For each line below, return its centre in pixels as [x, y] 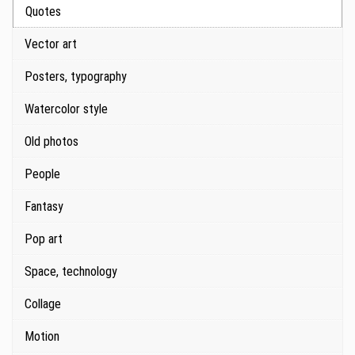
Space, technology [71, 272]
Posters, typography [76, 77]
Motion [42, 337]
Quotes [43, 12]
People [42, 174]
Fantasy [44, 207]
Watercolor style [66, 109]
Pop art [44, 239]
